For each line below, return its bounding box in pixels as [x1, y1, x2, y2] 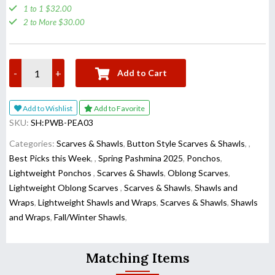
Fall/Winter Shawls [54, 212, 125, 223]
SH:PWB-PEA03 [31, 117, 93, 128]
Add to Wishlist [45, 103, 72, 113]
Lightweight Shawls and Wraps [38, 197, 157, 208]
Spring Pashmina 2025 [98, 153, 183, 164]
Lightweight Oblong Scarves [9, 182, 120, 193]
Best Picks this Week [9, 153, 91, 164]
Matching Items [85, 249, 190, 266]
